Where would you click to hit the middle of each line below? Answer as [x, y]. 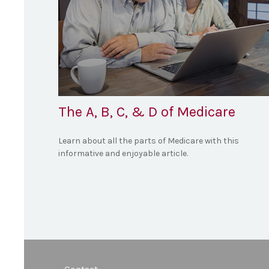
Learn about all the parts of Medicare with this [149, 141]
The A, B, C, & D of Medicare [147, 111]
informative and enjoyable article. [123, 153]
